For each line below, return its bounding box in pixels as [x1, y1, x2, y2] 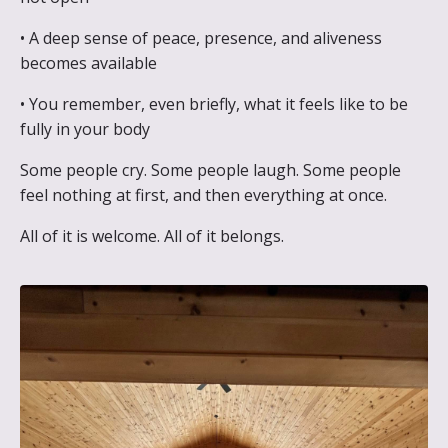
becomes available [20, 51, 157, 74]
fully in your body [20, 117, 150, 140]
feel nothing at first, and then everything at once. [20, 183, 387, 206]
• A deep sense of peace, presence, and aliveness [20, 26, 382, 49]
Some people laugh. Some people [151, 158, 401, 181]
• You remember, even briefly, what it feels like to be [20, 92, 408, 115]
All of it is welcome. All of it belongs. [20, 224, 284, 247]
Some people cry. [20, 158, 151, 181]
